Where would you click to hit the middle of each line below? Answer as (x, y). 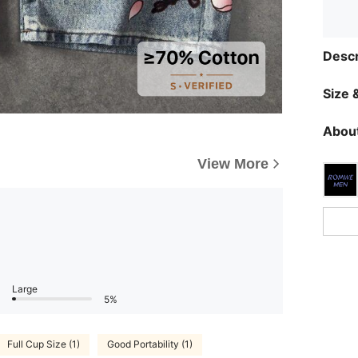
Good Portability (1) (150, 344)
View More (233, 163)
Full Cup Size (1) (44, 344)
